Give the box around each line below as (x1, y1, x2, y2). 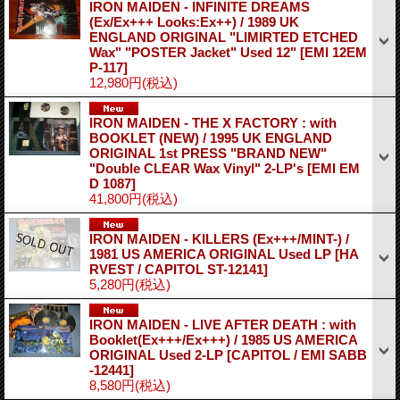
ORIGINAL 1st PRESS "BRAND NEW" (89, 145, 327, 161)
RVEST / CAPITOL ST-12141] (89, 261, 268, 277)
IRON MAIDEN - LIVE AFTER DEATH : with (89, 316, 356, 332)
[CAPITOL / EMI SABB (227, 346, 367, 362)
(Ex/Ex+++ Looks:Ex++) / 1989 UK (89, 13, 299, 29)
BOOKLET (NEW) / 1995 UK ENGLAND (89, 129, 332, 146)
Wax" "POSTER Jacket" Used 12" (89, 44, 300, 60)
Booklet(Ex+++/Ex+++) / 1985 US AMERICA (89, 331, 357, 347)
